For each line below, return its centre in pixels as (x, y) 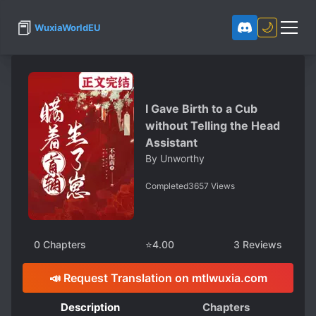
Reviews (261, 244)
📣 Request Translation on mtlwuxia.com (158, 278)
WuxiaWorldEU (67, 28)
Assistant (171, 142)
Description (90, 307)
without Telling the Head (213, 125)
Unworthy (182, 158)
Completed (167, 186)
